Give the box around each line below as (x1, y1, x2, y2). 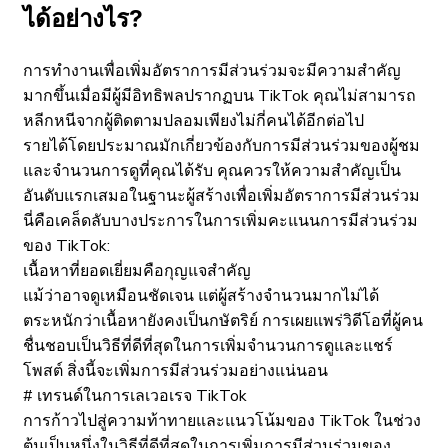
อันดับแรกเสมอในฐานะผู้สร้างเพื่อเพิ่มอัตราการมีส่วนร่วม (23, 185, 420, 208)
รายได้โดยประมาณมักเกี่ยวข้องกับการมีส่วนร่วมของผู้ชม (23, 135, 420, 158)
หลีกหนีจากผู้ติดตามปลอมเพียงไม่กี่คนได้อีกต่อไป (23, 110, 364, 133)
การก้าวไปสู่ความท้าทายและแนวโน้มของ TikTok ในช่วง (23, 410, 421, 433)
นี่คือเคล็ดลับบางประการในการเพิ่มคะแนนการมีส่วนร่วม (23, 210, 418, 233)
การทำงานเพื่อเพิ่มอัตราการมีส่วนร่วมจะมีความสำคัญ (23, 60, 401, 83)
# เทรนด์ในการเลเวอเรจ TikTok (23, 385, 247, 408)
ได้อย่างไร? (23, 4, 143, 34)
